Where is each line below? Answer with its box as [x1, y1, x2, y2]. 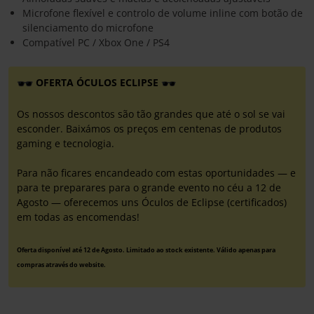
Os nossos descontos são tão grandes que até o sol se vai [17, 107, 285, 121]
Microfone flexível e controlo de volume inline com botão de [22, 6, 303, 20]
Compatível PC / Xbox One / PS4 [22, 36, 170, 50]
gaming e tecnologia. [17, 136, 114, 150]
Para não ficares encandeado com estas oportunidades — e [17, 165, 296, 179]
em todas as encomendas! [17, 210, 139, 224]
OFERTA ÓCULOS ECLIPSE [33, 76, 161, 90]
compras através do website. [17, 259, 106, 269]
